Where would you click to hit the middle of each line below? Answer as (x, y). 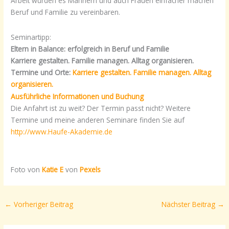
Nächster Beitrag (189, 204)
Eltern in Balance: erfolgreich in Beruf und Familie (90, 49)
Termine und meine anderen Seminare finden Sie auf (98, 120)
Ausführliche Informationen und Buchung (77, 97)
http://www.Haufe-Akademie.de (62, 132)
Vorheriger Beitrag (43, 204)
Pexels (90, 169)
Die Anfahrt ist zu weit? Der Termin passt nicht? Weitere (101, 108)
